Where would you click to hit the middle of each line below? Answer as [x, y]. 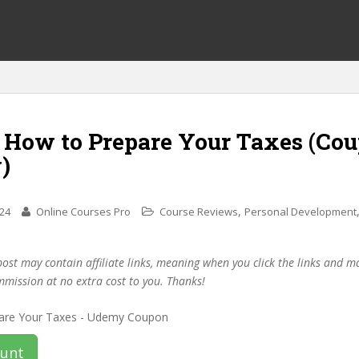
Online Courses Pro [83, 212]
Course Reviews [199, 212]
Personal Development [301, 212]
